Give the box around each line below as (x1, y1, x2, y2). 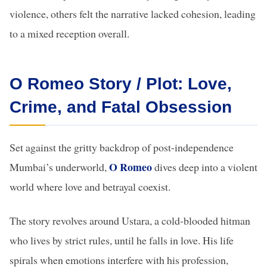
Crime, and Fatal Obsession (10, 98, 232, 116)
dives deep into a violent (154, 160, 257, 174)
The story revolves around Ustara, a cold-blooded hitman (10, 213, 250, 228)
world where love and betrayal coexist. (10, 179, 170, 194)
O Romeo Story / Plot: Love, (10, 74, 232, 93)
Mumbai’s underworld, (10, 160, 109, 174)
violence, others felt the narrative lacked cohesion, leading (10, 7, 256, 21)
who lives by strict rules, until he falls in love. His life (10, 233, 234, 247)
